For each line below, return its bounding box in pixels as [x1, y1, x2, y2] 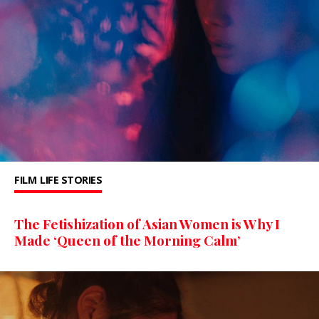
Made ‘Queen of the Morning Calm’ [14, 231, 244, 250]
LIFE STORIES [40, 173, 102, 187]
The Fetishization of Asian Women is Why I [14, 214, 280, 234]
